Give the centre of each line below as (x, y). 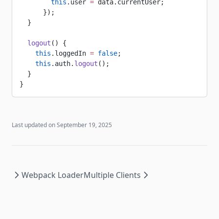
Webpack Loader (53, 175)
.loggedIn (70, 53)
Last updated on (33, 125)
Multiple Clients (112, 175)
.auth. (63, 64)
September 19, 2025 (84, 125)
